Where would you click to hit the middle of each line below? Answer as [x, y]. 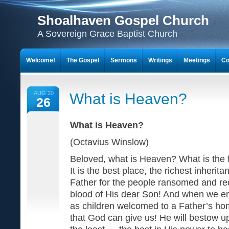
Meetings [197, 60]
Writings [160, 60]
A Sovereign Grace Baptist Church [107, 34]
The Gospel [83, 60]
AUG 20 [43, 93]
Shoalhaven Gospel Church [123, 20]
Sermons [124, 60]
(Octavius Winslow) [109, 142]
